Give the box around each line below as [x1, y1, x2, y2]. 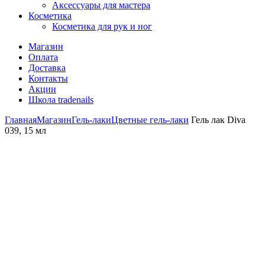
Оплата [28, 52, 58, 62]
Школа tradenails [28, 95, 93, 105]
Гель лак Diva [189, 115, 245, 125]
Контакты [28, 73, 68, 83]
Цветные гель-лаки [111, 115, 189, 125]
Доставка [28, 63, 66, 73]
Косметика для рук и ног [52, 21, 152, 31]
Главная [5, 115, 37, 125]
